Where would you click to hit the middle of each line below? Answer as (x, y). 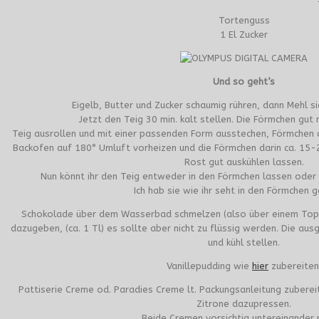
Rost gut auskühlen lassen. (244, 162)
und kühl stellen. (244, 242)
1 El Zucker (244, 34)
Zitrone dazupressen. (244, 303)
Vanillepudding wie (209, 266)
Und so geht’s (244, 81)
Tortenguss (244, 20)
